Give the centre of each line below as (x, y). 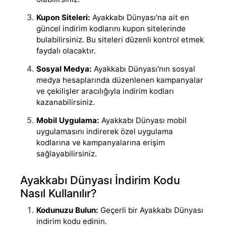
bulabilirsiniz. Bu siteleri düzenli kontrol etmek (120, 39)
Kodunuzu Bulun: (67, 210)
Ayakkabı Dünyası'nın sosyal (144, 69)
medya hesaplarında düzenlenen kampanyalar (120, 80)
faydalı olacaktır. (66, 50)
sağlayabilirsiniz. (67, 153)
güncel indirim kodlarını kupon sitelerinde (111, 28)
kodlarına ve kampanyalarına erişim (101, 142)
